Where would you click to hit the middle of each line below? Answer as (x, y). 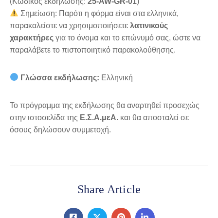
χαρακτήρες (32, 37)
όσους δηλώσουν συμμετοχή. (60, 129)
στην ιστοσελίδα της (45, 117)
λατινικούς (149, 25)
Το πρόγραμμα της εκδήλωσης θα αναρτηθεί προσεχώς (105, 105)
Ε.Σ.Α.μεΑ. (99, 117)
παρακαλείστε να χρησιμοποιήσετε (70, 25)
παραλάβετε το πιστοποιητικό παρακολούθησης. (93, 50)
